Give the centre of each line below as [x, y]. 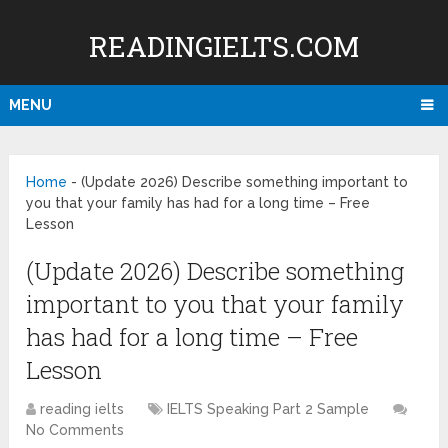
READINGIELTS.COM [223, 46]
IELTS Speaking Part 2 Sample [268, 409]
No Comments [75, 430]
